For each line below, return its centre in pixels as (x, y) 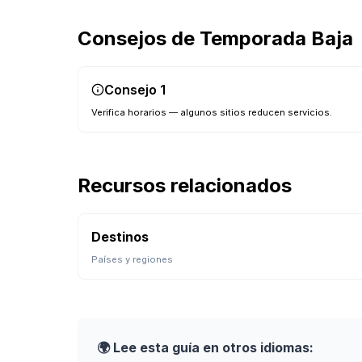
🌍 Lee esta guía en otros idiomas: (205, 347)
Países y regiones (132, 259)
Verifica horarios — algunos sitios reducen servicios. (212, 112)
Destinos (120, 237)
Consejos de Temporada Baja (215, 38)
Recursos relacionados (185, 185)
